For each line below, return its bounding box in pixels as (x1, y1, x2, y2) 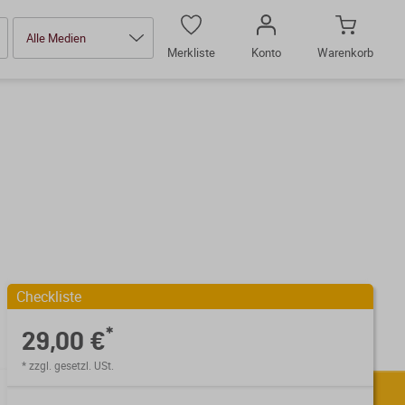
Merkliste (167, 44, 215, 61)
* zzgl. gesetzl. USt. (22, 358, 115, 372)
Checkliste (16, 287, 82, 306)
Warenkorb (317, 44, 373, 61)
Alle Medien (26, 29, 86, 46)
